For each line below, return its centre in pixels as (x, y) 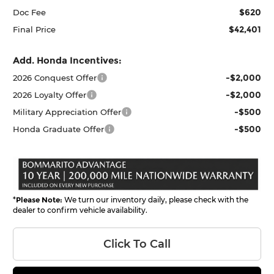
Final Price (35, 30)
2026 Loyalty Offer (50, 95)
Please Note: (39, 200)
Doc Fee (30, 13)
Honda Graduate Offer (59, 129)
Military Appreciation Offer (67, 112)
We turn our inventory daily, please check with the (156, 200)
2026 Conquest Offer (55, 78)
